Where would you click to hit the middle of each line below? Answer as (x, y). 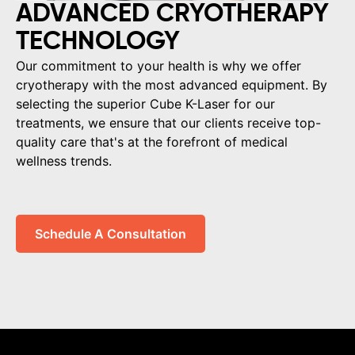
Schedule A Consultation (111, 234)
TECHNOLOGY (98, 42)
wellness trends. (64, 161)
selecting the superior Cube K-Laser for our (145, 104)
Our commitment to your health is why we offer (158, 66)
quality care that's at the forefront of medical (152, 142)
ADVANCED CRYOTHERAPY (172, 15)
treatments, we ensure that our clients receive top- (168, 123)
